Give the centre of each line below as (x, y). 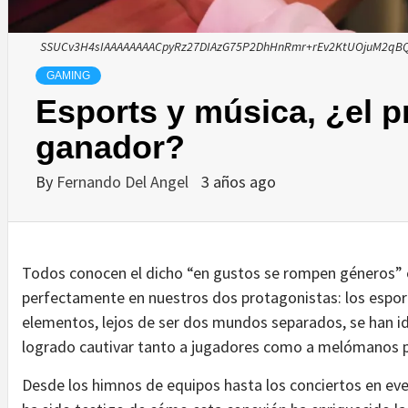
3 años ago (239, 181)
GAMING (68, 75)
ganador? (110, 147)
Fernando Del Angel (124, 181)
